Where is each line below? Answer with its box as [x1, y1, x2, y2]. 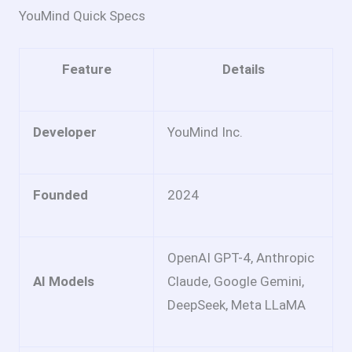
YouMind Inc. [167, 123, 243, 140]
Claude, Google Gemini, [167, 273, 304, 289]
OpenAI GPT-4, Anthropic [167, 249, 314, 266]
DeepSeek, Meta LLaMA [167, 296, 306, 313]
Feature [61, 60, 112, 77]
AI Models [33, 273, 94, 289]
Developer [33, 123, 97, 140]
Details [222, 60, 265, 77]
